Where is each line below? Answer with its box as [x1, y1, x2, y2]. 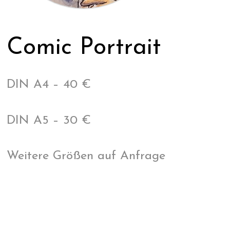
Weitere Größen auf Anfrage [7, 150, 166, 163]
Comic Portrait [7, 36, 161, 61]
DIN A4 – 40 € [7, 79, 91, 91]
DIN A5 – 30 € [7, 114, 91, 127]
